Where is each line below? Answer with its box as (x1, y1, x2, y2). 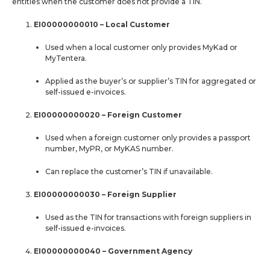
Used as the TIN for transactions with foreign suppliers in (45, 212, 251, 222)
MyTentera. (45, 53, 87, 63)
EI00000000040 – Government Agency (34, 246, 193, 256)
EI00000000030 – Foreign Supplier (34, 189, 177, 199)
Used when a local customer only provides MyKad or (45, 42, 237, 52)
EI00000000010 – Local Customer (34, 19, 171, 29)
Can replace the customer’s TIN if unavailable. (45, 166, 213, 176)
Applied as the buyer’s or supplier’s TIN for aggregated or (45, 76, 256, 86)
